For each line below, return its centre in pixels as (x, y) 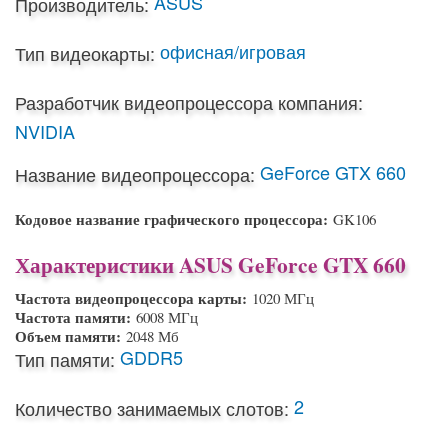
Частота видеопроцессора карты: (133, 298)
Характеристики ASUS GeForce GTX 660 (210, 265)
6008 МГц (167, 317)
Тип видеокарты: (85, 52)
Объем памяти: (70, 336)
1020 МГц (283, 298)
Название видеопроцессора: (135, 173)
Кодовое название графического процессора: (174, 218)
